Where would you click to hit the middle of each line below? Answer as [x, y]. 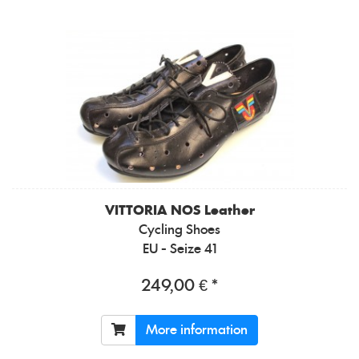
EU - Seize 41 [179, 250]
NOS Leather [212, 211]
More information [197, 331]
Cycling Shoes [179, 230]
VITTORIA [137, 211]
